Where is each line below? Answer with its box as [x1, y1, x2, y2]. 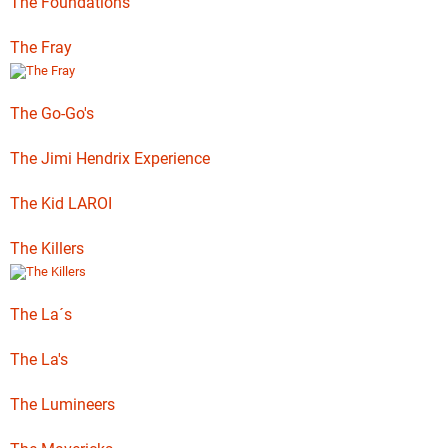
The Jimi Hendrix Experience [10, 149, 210, 168]
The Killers [10, 239, 84, 258]
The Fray [10, 38, 72, 57]
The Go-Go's [10, 104, 94, 123]
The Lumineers [10, 395, 115, 414]
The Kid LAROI [10, 194, 112, 213]
